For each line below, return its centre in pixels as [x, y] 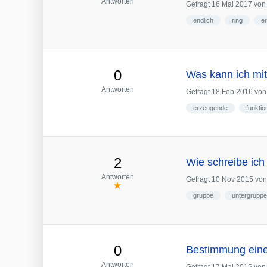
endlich [203, 20]
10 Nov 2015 [232, 180]
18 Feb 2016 [232, 91]
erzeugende [210, 108]
